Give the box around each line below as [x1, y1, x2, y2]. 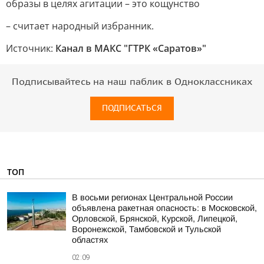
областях [72, 235, 108, 245]
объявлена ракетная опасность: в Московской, [72, 203, 257, 213]
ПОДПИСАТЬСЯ [102, 103, 162, 113]
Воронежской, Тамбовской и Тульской [72, 225, 221, 234]
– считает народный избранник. [6, 19, 154, 32]
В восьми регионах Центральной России [72, 193, 233, 202]
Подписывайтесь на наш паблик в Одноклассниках [12, 77, 252, 87]
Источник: [6, 42, 55, 55]
